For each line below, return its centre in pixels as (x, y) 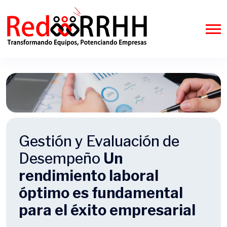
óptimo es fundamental (101, 193)
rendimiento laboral (89, 176)
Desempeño (61, 159)
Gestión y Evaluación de (99, 141)
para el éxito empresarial (107, 210)
